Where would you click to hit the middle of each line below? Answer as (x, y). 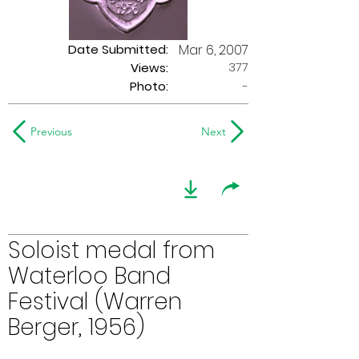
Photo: (149, 86)
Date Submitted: (118, 49)
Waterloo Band (89, 276)
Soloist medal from (111, 250)
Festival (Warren (95, 302)
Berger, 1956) (77, 327)
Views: (149, 68)
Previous (51, 131)
